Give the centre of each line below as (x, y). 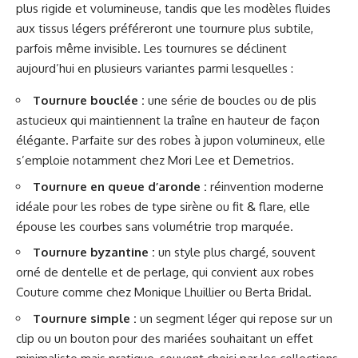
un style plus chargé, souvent (235, 252)
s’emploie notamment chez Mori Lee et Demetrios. (155, 160)
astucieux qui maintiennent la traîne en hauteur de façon (168, 120)
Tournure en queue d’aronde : (120, 186)
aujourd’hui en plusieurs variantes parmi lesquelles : (155, 68)
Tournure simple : (85, 318)
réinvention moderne (265, 186)
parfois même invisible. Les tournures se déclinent (151, 48)
